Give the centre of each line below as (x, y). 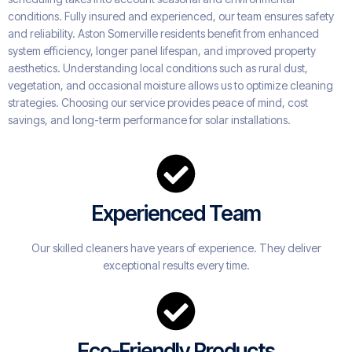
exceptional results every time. (176, 266)
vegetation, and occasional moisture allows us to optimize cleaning (170, 86)
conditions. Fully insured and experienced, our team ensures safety (171, 16)
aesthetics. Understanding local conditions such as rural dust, (158, 68)
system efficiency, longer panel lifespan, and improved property (162, 51)
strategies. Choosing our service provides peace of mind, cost (158, 103)
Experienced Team (176, 214)
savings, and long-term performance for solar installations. (149, 120)
